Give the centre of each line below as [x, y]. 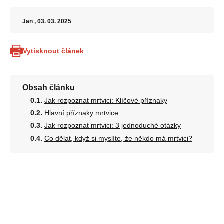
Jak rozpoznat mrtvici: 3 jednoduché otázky [113, 126]
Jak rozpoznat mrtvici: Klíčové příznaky [106, 100]
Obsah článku [49, 88]
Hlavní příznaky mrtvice [81, 113]
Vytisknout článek [53, 51]
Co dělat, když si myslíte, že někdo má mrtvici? [118, 138]
